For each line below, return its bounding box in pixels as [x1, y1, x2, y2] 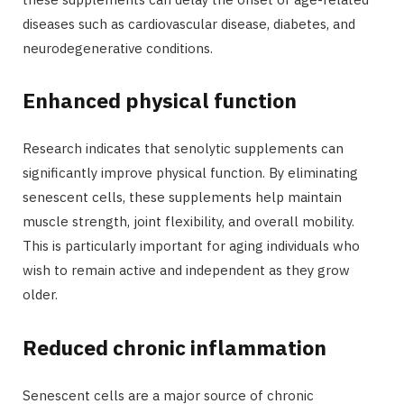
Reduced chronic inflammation [23, 334, 331, 362]
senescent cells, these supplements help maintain [23, 188, 342, 207]
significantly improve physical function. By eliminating [23, 164, 358, 182]
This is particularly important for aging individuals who [23, 237, 360, 255]
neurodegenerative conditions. [23, 39, 216, 57]
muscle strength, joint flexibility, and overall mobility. [23, 213, 354, 231]
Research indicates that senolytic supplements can [23, 140, 344, 158]
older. [23, 286, 58, 304]
